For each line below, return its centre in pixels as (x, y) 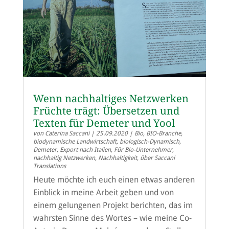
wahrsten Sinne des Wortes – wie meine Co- (112, 218)
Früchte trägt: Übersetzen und (106, 111)
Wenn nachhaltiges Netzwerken (111, 98)
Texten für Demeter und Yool (104, 123)
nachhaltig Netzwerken (64, 158)
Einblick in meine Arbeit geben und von (103, 192)
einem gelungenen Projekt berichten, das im (113, 205)
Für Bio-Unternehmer (143, 150)
